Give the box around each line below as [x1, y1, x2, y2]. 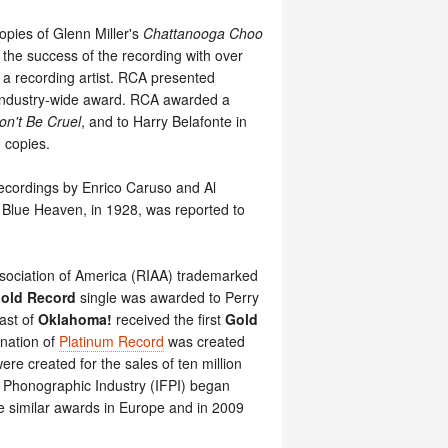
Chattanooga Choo [143, 23, 263, 43]
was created [164, 331, 245, 351]
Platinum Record [59, 331, 164, 351]
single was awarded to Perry [76, 287, 259, 307]
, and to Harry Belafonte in [81, 111, 247, 131]
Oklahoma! [38, 309, 112, 329]
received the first [112, 309, 225, 329]
